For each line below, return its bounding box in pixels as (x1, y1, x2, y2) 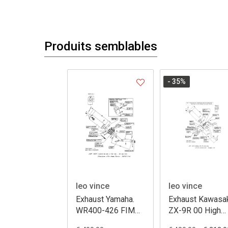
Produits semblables (44, 39, 157, 53)
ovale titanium (76, 217, 125, 227)
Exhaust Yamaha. (76, 194, 134, 205)
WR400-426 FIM (76, 206, 135, 216)
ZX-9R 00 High (168, 206, 221, 216)
